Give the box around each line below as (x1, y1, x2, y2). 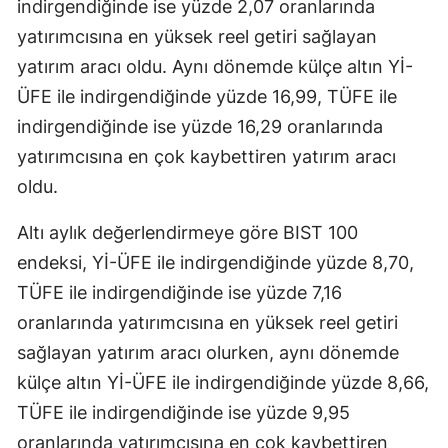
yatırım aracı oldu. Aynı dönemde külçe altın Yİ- (17, 55, 413, 77)
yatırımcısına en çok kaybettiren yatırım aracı (17, 145, 396, 167)
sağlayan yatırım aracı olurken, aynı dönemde (17, 341, 399, 363)
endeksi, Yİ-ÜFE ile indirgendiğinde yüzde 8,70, (17, 251, 414, 273)
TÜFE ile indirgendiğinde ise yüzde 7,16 (17, 281, 342, 303)
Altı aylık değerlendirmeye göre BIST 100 (17, 221, 358, 243)
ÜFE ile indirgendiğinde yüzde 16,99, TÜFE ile (17, 85, 397, 107)
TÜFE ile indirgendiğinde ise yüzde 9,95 (17, 401, 350, 423)
